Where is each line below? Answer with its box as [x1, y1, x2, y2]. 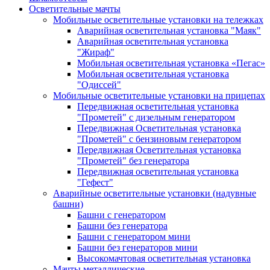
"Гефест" [77, 177, 113, 187]
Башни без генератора [77, 220, 168, 231]
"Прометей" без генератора [77, 155, 189, 166]
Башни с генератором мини [77, 231, 190, 242]
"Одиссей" [77, 79, 121, 90]
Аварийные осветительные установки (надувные [53, 187, 256, 198]
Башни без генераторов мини [77, 242, 198, 253]
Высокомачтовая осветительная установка [77, 253, 251, 263]
